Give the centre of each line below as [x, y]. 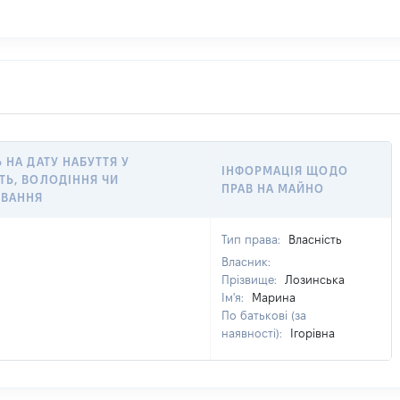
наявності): [254, 333]
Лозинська [315, 279]
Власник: [246, 262]
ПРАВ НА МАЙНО [273, 188]
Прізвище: [251, 279]
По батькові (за [264, 315]
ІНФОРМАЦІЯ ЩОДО [285, 171]
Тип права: [253, 239]
